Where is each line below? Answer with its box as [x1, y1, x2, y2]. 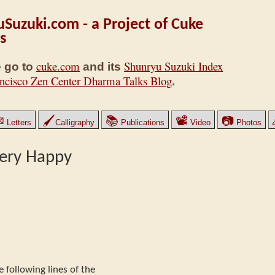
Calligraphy [55, 118, 95, 127]
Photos [234, 118, 261, 127]
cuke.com [36, 58, 80, 74]
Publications [118, 118, 165, 127]
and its [80, 60, 124, 74]
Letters [4, 118, 31, 127]
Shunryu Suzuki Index [124, 58, 223, 74]
